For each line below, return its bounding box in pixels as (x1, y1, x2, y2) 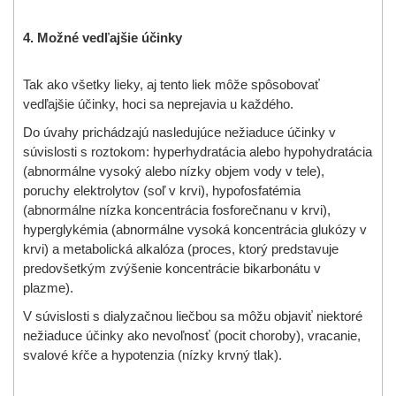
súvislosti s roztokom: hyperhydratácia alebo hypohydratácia (23, 144, 372, 159)
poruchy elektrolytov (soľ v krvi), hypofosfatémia (23, 183, 301, 198)
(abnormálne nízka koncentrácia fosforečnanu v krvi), (23, 202, 331, 217)
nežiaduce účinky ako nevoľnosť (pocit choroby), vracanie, (23, 328, 361, 343)
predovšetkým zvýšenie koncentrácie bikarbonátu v (23, 261, 321, 276)
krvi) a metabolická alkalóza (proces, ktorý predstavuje (23, 241, 339, 256)
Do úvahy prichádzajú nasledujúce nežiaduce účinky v (23, 125, 336, 140)
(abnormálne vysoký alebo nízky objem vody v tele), (23, 164, 324, 179)
